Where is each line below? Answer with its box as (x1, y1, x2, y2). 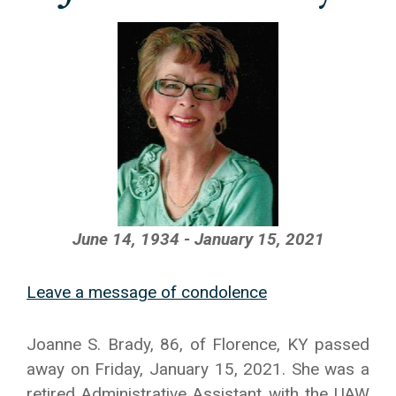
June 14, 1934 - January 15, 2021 (72, 229, 324, 249)
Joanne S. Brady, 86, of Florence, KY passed (27, 334, 369, 354)
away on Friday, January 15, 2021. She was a (27, 359, 369, 379)
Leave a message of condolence (27, 282, 267, 302)
